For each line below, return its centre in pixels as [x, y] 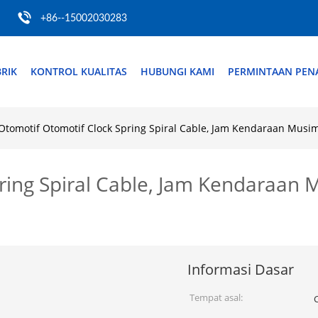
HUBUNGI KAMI [177, 71]
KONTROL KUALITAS [79, 71]
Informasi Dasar [241, 269]
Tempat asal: [216, 297]
